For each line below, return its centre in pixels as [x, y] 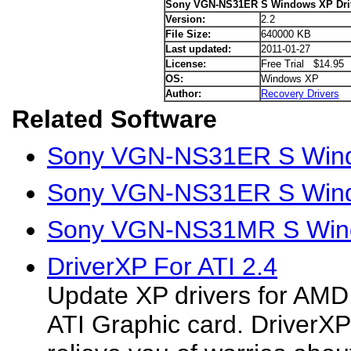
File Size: [188, 34]
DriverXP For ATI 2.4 [162, 266]
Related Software [114, 119]
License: [185, 64]
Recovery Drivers [300, 94]
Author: [183, 94]
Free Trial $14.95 [302, 64]
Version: [185, 19]
